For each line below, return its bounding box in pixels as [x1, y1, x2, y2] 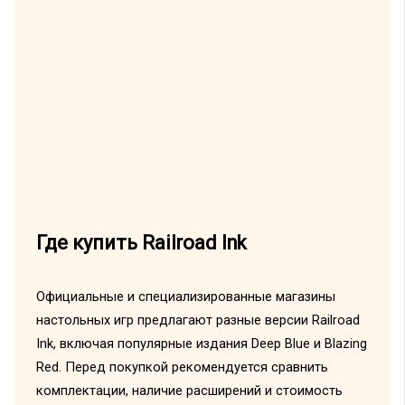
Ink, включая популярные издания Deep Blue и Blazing [35, 335, 367, 353]
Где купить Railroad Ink [35, 231, 247, 255]
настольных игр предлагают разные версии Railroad [35, 312, 360, 329]
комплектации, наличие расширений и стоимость [35, 382, 343, 400]
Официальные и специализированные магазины [35, 288, 335, 306]
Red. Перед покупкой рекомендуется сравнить [35, 359, 328, 376]
